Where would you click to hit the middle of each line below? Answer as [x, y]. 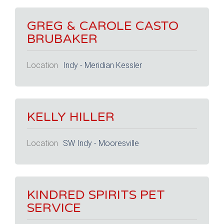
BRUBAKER [62, 38]
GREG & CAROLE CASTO [103, 25]
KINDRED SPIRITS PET [96, 195]
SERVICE [54, 208]
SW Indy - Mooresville [101, 143]
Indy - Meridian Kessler [102, 65]
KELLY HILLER [71, 117]
